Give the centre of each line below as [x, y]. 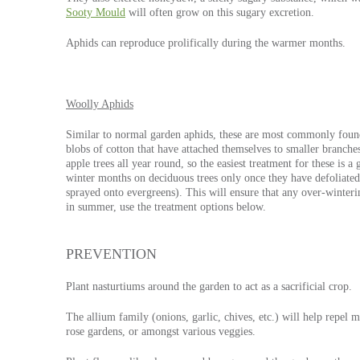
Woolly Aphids [100, 104]
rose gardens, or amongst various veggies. [161, 331]
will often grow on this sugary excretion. [220, 12]
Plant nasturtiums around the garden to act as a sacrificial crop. [209, 286]
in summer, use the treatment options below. [166, 207]
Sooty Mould [96, 12]
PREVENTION [111, 254]
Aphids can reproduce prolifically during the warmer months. [206, 43]
